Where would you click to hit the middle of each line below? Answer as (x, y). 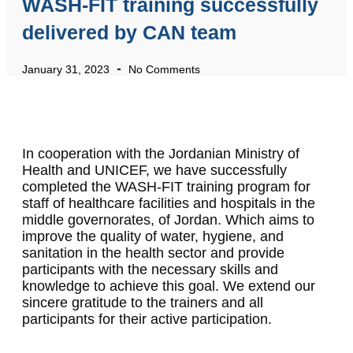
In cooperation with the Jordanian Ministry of (161, 154)
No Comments (164, 70)
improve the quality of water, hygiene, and (153, 237)
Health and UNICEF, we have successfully (154, 171)
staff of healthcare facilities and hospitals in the (169, 204)
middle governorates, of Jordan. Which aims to (168, 220)
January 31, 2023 (66, 70)
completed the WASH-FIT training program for (166, 187)
